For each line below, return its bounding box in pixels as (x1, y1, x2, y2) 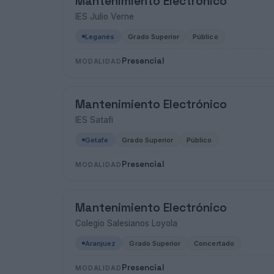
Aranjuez (85, 239, 116, 248)
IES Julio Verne (75, 12, 134, 21)
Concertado (194, 239, 234, 248)
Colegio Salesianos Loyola (75, 218, 177, 228)
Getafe (85, 135, 109, 144)
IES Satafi (75, 115, 113, 125)
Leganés (85, 32, 115, 41)
